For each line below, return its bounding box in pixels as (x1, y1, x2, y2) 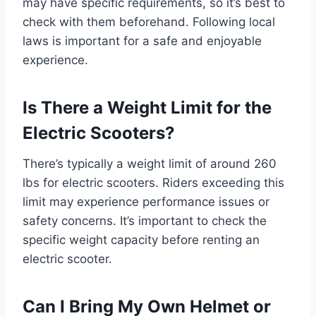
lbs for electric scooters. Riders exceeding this (23, 176, 284, 190)
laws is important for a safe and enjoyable (23, 34, 262, 48)
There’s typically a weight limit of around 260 (23, 157, 276, 171)
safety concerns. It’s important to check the (23, 214, 267, 228)
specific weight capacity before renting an (23, 233, 260, 247)
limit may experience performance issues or (23, 195, 269, 209)
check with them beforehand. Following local (23, 15, 275, 29)
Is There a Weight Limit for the (23, 97, 272, 118)
